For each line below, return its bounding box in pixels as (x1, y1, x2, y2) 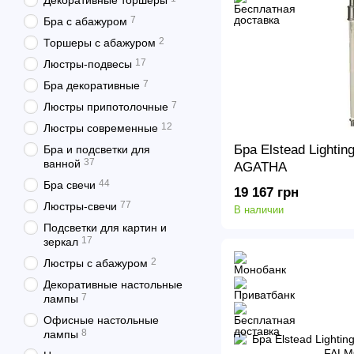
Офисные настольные (43, 314, 159, 326)
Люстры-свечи (43, 200, 117, 213)
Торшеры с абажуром (43, 36, 156, 49)
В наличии (234, 204, 284, 217)
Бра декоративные (43, 79, 140, 92)
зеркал (43, 235, 78, 248)
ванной (43, 157, 81, 170)
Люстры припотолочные (43, 100, 168, 113)
